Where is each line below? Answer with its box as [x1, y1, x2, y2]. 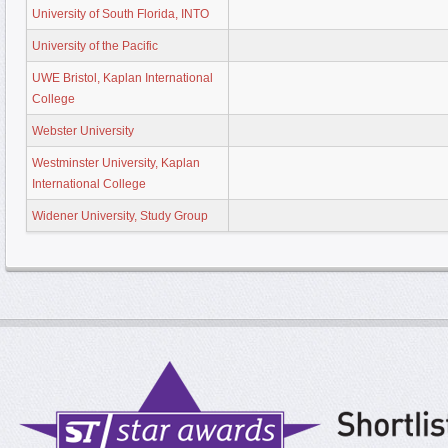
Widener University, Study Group [32, 208, 208, 223]
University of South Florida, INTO [32, 6, 209, 21]
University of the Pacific [32, 38, 158, 53]
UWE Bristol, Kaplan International [32, 70, 213, 85]
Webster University [32, 123, 134, 138]
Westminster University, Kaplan [32, 155, 200, 170]
